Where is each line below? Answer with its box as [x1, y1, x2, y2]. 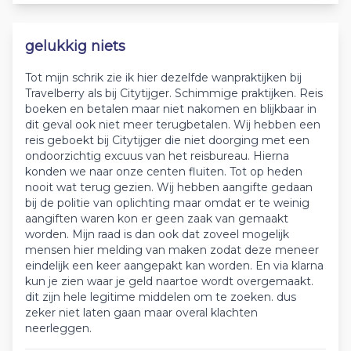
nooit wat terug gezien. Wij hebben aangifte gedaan [25, 180, 313, 194]
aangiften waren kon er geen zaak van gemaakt [25, 212, 288, 226]
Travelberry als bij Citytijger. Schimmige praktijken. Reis [25, 86, 323, 100]
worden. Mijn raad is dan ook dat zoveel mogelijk [25, 227, 289, 241]
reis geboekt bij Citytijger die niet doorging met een [25, 133, 309, 147]
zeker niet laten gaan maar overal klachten [25, 306, 258, 320]
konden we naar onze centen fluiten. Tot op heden [25, 165, 302, 179]
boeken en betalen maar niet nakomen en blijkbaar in [25, 102, 317, 116]
